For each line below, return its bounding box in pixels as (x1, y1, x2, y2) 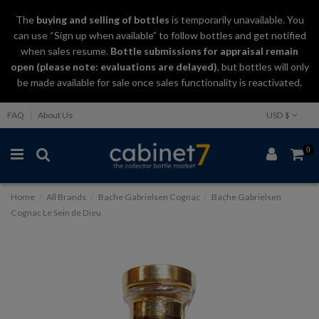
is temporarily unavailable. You (169, 14, 304, 26)
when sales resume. (21, 45, 110, 57)
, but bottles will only (216, 61, 309, 73)
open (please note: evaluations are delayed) (10, 61, 217, 73)
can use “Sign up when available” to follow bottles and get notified (13, 29, 306, 41)
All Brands (46, 192, 87, 203)
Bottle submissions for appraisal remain (110, 45, 298, 57)
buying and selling (33, 14, 120, 26)
